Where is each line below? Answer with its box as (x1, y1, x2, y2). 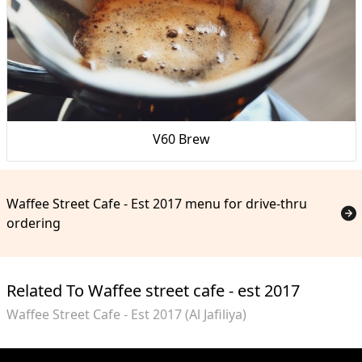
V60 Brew (152, 129, 210, 148)
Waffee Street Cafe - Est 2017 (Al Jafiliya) (6, 305, 246, 323)
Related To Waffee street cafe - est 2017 (6, 279, 300, 301)
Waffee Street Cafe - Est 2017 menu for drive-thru (6, 194, 307, 213)
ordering (6, 213, 61, 232)
